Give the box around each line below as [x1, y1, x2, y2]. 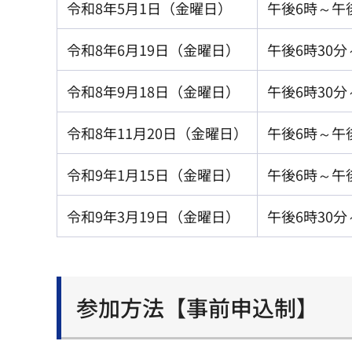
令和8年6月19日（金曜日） [67, 39, 240, 60]
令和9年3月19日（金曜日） [67, 206, 240, 227]
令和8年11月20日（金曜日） [67, 123, 247, 144]
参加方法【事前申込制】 [76, 291, 318, 324]
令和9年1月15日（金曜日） [67, 164, 240, 185]
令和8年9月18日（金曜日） [67, 81, 240, 102]
